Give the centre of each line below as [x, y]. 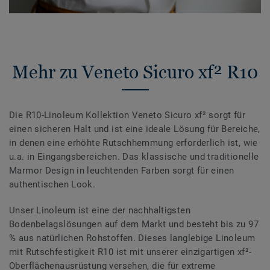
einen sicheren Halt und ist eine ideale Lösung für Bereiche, [135, 129]
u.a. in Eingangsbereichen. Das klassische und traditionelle [134, 157]
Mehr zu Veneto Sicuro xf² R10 [135, 72]
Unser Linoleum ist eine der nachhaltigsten [100, 211]
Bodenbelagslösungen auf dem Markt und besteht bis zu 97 [134, 224]
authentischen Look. [52, 185]
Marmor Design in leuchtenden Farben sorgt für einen [122, 171]
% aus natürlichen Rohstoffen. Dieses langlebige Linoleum [132, 238]
